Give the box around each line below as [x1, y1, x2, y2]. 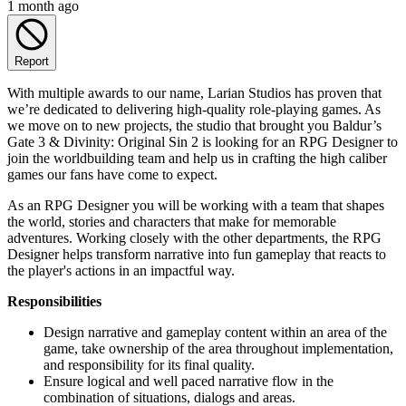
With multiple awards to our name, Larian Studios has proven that [7, 84, 382, 101]
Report [14, 53, 49, 68]
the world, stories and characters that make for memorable [7, 213, 336, 229]
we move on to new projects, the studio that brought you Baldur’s [7, 117, 382, 133]
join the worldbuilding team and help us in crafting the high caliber [7, 150, 387, 166]
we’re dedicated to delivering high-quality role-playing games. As [7, 101, 381, 117]
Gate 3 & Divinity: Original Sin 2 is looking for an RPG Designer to [7, 133, 398, 150]
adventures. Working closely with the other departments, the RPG [7, 229, 382, 246]
